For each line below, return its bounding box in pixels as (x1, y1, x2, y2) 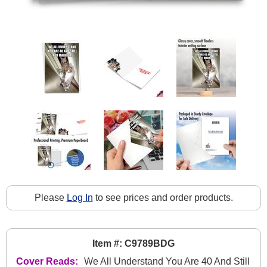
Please (34, 192, 67, 203)
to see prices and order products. (92, 192, 233, 203)
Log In (66, 192, 93, 203)
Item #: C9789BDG (92, 238, 175, 249)
